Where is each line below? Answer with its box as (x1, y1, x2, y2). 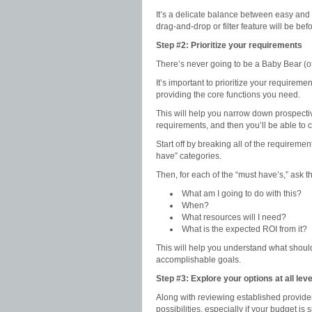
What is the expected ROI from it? (182, 224, 307, 234)
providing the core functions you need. (156, 90, 300, 100)
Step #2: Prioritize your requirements (156, 40, 302, 50)
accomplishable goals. (156, 255, 241, 265)
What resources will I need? (182, 212, 286, 222)
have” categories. (156, 151, 221, 161)
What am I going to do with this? (182, 189, 302, 198)
